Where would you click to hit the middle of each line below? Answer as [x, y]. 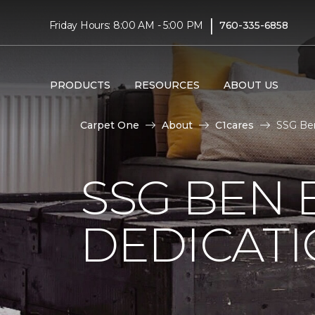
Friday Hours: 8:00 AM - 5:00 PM [126, 25]
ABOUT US [251, 85]
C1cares [234, 125]
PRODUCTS [80, 85]
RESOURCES [167, 85]
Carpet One [110, 125]
